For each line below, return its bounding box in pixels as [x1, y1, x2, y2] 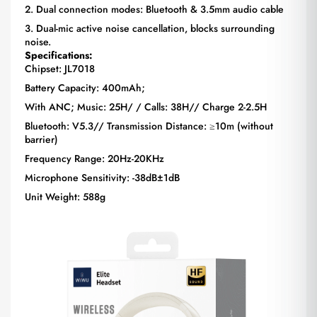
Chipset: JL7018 [25, 62, 95, 76]
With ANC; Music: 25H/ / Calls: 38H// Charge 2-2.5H [25, 100, 267, 114]
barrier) [25, 132, 58, 146]
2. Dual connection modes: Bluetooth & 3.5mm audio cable [25, 2, 284, 16]
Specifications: [25, 48, 93, 62]
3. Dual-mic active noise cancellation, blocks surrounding [25, 21, 275, 35]
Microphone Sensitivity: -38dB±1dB [25, 171, 180, 185]
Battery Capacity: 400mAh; [25, 81, 145, 95]
